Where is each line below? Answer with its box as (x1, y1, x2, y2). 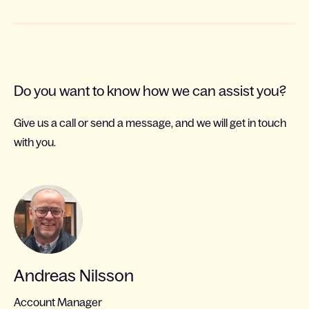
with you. (14, 135, 56, 148)
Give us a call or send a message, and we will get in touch (14, 116, 286, 129)
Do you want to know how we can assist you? (14, 83, 286, 99)
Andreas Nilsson (14, 266, 134, 285)
